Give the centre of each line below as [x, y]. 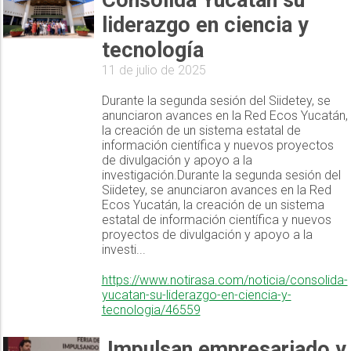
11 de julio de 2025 [154, 71]
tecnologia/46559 [151, 310]
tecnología [152, 51]
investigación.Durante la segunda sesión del [221, 175]
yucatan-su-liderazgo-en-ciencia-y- [196, 295]
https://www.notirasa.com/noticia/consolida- [224, 280]
